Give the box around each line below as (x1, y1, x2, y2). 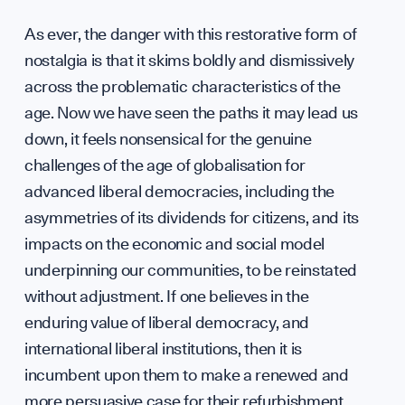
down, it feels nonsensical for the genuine (24, 128, 312, 148)
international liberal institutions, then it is (24, 338, 303, 358)
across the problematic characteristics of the (24, 76, 341, 96)
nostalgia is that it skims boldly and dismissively (24, 50, 354, 70)
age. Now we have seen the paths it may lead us (24, 102, 359, 122)
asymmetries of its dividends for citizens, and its (24, 207, 359, 227)
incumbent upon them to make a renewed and (24, 364, 349, 384)
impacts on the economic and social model (24, 233, 325, 253)
